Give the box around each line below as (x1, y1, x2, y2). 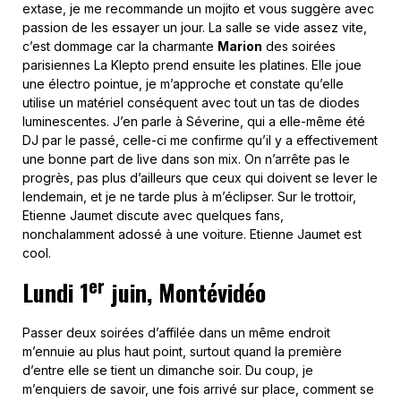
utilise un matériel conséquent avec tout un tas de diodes (22, 95, 360, 111)
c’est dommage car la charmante (22, 38, 218, 55)
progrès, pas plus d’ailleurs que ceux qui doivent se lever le (22, 170, 378, 186)
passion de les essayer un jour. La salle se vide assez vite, (22, 20, 367, 36)
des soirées (262, 38, 336, 55)
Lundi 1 (22, 275, 89, 311)
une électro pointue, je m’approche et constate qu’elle (22, 76, 344, 92)
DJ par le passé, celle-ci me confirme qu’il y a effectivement (22, 132, 378, 149)
